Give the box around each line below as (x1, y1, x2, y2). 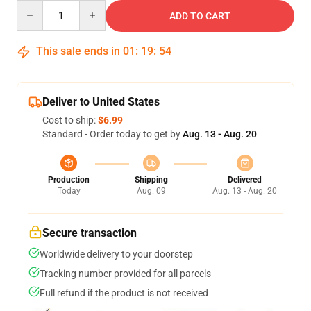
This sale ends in (33, 44, 123, 58)
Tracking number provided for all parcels (40, 268, 211, 279)
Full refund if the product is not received (40, 287, 208, 299)
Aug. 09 (136, 186, 166, 196)
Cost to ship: (42, 115, 98, 126)
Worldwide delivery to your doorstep (40, 249, 193, 260)
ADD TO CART (169, 10, 230, 22)
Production (48, 175, 90, 185)
